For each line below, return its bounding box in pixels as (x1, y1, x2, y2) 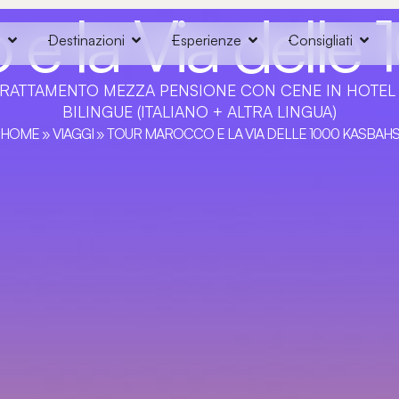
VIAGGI (52, 125, 94, 142)
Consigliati (289, 31, 353, 49)
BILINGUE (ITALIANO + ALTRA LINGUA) (62, 102, 337, 121)
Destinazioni (48, 31, 125, 49)
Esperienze (172, 31, 241, 49)
